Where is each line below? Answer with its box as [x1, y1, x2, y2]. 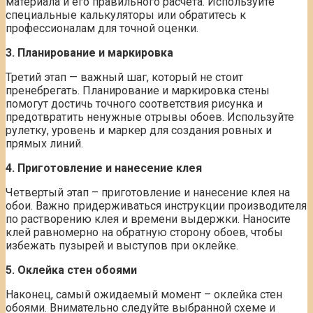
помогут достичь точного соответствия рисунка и [6, 97, 263, 111]
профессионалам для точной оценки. [6, 22, 198, 36]
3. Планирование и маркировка [6, 46, 173, 60]
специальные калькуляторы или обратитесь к [6, 8, 246, 22]
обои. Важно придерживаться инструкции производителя [6, 199, 307, 213]
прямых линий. [6, 137, 83, 151]
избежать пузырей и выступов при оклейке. [6, 239, 238, 253]
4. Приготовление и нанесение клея [6, 161, 202, 175]
